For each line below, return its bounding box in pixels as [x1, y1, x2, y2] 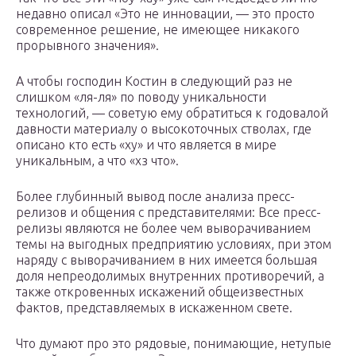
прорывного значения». [16, 38, 159, 53]
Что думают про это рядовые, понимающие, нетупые [16, 336, 331, 351]
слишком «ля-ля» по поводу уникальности [16, 90, 266, 105]
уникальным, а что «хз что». [16, 153, 179, 168]
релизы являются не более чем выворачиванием [16, 221, 311, 236]
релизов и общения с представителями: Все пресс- [16, 205, 321, 220]
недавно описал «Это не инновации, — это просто [16, 6, 315, 21]
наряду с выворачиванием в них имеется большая [16, 253, 317, 268]
